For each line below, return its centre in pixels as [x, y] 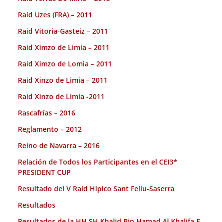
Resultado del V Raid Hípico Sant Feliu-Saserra [96, 188]
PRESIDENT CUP [44, 172]
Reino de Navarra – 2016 [59, 145]
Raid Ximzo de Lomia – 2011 [65, 63]
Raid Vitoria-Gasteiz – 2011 [63, 31]
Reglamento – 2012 [50, 129]
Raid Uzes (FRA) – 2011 [55, 14]
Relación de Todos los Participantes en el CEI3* [98, 162]
